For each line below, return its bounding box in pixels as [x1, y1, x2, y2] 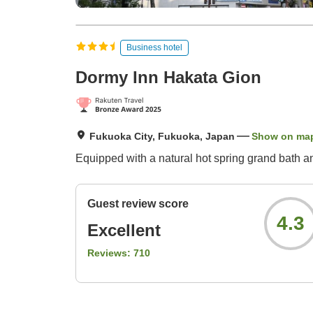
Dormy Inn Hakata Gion [75, 68, 261, 87]
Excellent [87, 221, 161, 240]
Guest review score [87, 198, 189, 210]
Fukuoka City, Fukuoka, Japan [89, 131, 235, 143]
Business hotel [126, 42, 182, 52]
